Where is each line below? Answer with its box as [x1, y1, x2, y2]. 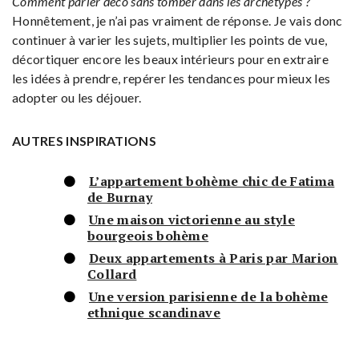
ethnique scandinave [87, 304, 221, 322]
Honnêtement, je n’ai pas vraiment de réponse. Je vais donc [12, 13, 343, 29]
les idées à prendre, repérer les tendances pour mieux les [12, 71, 331, 87]
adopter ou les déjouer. [12, 90, 142, 106]
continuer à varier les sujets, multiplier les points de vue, [12, 32, 328, 48]
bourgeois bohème [87, 227, 209, 245]
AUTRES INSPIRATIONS [12, 133, 157, 149]
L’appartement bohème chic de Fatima [89, 172, 335, 191]
